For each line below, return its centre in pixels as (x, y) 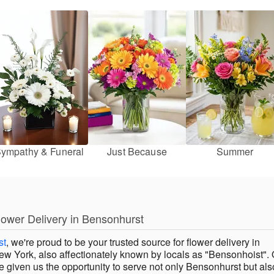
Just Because (137, 152)
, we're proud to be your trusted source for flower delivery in (133, 242)
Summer (235, 152)
